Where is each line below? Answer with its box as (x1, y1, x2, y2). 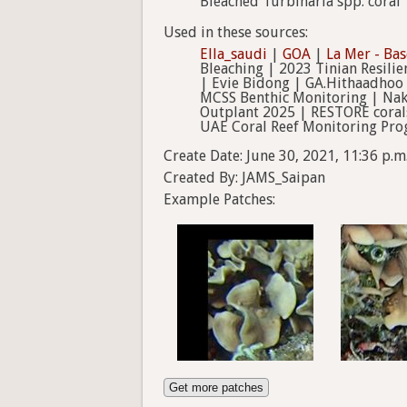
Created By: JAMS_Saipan (164, 169, 325, 187)
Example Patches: (164, 191, 275, 209)
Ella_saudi (200, 45, 267, 64)
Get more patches (169, 381, 263, 395)
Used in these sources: (164, 24, 308, 42)
